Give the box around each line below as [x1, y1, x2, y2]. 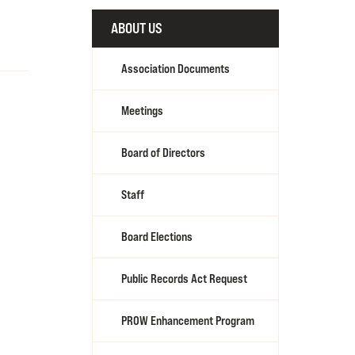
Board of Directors [121, 145, 205, 160]
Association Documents [121, 61, 230, 76]
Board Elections [121, 229, 193, 244]
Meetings [121, 103, 163, 118]
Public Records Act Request [121, 271, 247, 286]
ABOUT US [111, 20, 162, 36]
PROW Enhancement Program [121, 313, 254, 328]
